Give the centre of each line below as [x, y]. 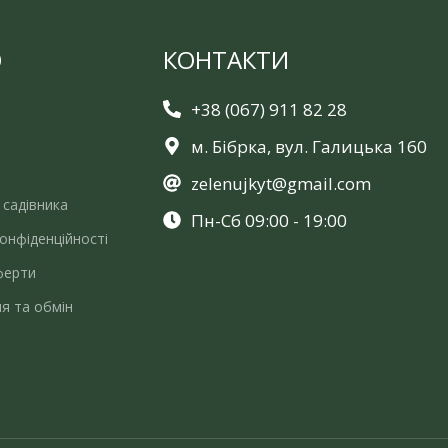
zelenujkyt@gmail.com [280, 183]
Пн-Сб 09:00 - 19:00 [268, 220]
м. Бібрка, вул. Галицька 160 [308, 146]
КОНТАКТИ [226, 59]
